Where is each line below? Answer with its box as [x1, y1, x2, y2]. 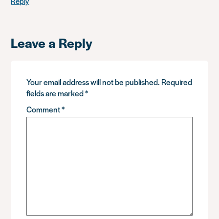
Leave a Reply [11, 33, 93, 52]
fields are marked [26, 87, 86, 99]
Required [161, 76, 193, 88]
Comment [26, 103, 62, 115]
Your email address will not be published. [26, 76, 160, 88]
